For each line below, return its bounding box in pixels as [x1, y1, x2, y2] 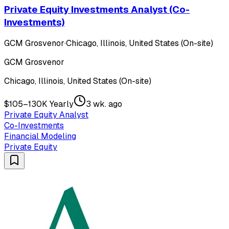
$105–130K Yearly [4, 99, 74, 110]
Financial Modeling [4, 131, 76, 142]
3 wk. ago [86, 99, 122, 110]
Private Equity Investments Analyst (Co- [4, 3, 190, 16]
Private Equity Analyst [4, 109, 88, 121]
